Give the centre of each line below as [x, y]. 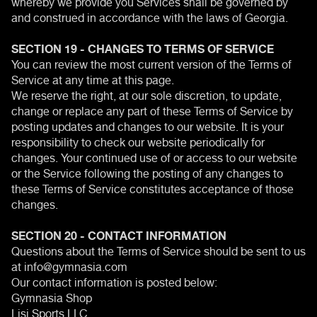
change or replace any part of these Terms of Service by [152, 109]
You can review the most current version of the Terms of [151, 63]
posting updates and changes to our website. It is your [148, 125]
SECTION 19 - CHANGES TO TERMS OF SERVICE [143, 47]
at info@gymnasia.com [69, 265]
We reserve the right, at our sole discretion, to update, [146, 94]
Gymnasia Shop [52, 296]
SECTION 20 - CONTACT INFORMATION [119, 234]
